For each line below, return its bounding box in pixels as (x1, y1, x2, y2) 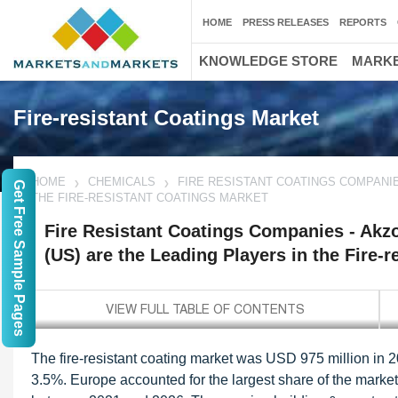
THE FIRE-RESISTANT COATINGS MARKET (31, 191, 268, 204)
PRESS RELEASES (243, 17, 329, 28)
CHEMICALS (84, 175, 159, 188)
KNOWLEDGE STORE (199, 53, 338, 68)
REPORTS (339, 17, 386, 28)
